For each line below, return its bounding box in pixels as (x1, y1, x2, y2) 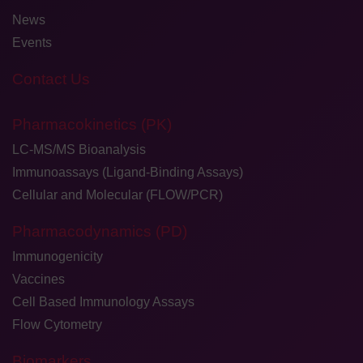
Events (12, 36, 52, 49)
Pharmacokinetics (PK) (12, 116, 172, 133)
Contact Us (12, 70, 90, 88)
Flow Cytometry (12, 318, 102, 331)
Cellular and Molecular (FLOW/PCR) (12, 188, 223, 202)
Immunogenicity (12, 250, 103, 263)
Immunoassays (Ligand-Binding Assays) (12, 165, 243, 179)
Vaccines (12, 272, 65, 286)
